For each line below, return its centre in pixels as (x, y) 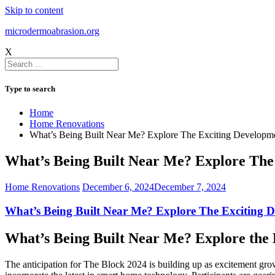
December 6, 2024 (118, 187)
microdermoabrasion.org (52, 31)
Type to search (30, 89)
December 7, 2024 (190, 187)
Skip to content (34, 10)
